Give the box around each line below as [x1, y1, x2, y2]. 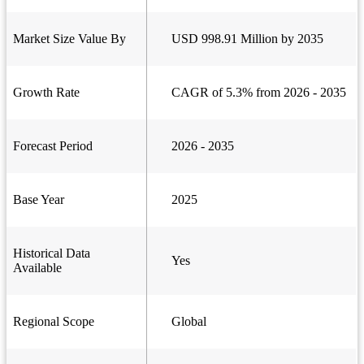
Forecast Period [13, 139, 93, 154]
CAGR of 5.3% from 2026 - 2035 [171, 85, 346, 100]
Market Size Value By [13, 32, 126, 46]
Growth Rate [13, 85, 80, 100]
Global [171, 314, 206, 329]
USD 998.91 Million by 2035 [171, 32, 323, 46]
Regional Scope [13, 314, 94, 329]
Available [13, 261, 62, 275]
